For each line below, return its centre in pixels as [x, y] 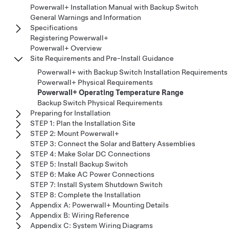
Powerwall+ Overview [66, 48]
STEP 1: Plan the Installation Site [83, 123]
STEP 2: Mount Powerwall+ [75, 133]
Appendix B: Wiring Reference [80, 215]
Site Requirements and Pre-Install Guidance [102, 58]
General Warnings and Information [86, 17]
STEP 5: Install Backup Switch [79, 164]
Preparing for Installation [70, 113]
